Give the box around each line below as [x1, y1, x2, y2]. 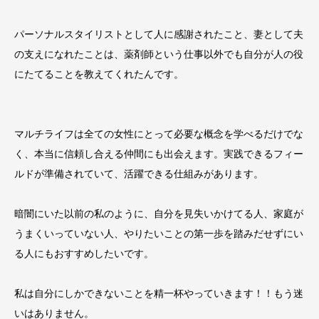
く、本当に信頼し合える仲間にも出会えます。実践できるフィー [14, 146, 303, 160]
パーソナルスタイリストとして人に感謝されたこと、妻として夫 [14, 26, 303, 41]
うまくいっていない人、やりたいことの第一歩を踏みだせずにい [14, 226, 303, 240]
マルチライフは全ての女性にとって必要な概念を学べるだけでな [14, 126, 303, 140]
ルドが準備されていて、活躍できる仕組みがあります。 [14, 166, 263, 180]
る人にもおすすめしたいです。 [14, 246, 154, 260]
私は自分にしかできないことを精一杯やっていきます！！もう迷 [14, 286, 303, 300]
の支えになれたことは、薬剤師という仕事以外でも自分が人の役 [14, 46, 303, 61]
